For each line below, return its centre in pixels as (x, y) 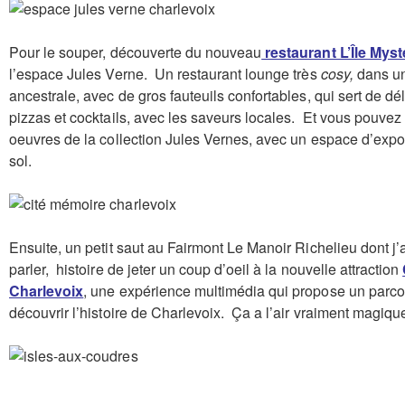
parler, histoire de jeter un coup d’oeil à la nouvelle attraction (206, 269)
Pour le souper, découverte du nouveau (136, 52)
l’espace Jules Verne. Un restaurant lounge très (165, 74)
